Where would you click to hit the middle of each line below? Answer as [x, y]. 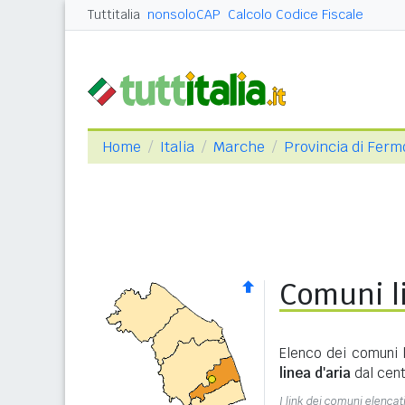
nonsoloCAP [184, 14]
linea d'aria [315, 373]
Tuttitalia [114, 14]
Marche [239, 147]
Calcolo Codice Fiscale [296, 14]
